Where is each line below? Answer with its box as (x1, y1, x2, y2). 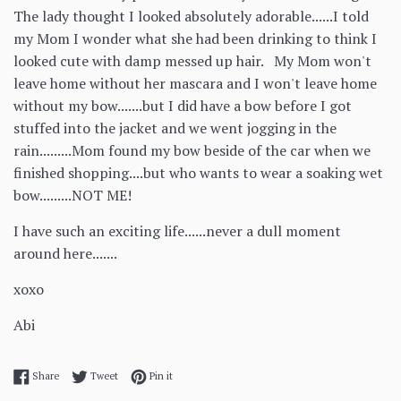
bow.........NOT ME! (13, 184, 132, 205)
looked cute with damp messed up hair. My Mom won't (13, 50, 371, 71)
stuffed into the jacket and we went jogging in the (13, 117, 337, 138)
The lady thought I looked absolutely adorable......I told (13, 5, 369, 26)
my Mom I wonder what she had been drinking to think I (13, 28, 377, 48)
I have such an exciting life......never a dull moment (13, 220, 341, 241)
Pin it (149, 368, 173, 382)
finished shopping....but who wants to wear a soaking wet (13, 162, 383, 183)
